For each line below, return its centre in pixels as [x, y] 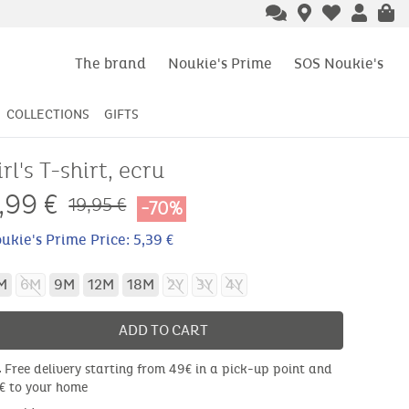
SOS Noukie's [339, 63]
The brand [110, 63]
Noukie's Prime [220, 63]
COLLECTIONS [48, 115]
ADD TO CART [163, 330]
